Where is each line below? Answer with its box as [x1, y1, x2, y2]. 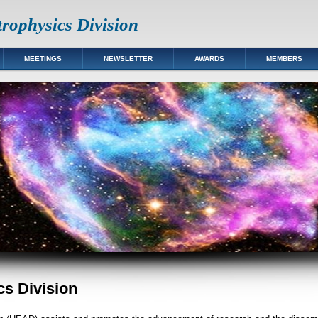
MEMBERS [266, 55, 302, 62]
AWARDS [194, 55, 224, 62]
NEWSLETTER [104, 55, 153, 62]
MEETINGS [24, 55, 62, 62]
